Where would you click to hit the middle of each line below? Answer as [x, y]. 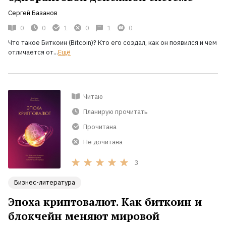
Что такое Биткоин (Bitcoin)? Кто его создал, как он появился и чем [112, 43]
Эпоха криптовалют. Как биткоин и [105, 202]
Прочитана [100, 127]
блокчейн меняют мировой [84, 216]
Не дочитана [103, 142]
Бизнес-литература [45, 183]
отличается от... [33, 52]
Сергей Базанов [33, 13]
